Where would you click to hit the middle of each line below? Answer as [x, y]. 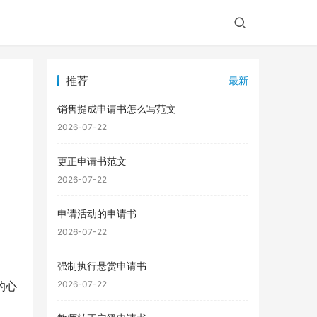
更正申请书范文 [92, 161]
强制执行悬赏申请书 [102, 266]
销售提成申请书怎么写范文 [117, 109]
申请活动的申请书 [97, 213]
